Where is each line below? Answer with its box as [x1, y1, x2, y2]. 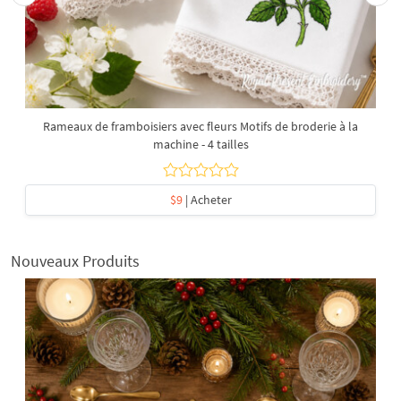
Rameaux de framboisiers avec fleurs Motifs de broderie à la [43, 117, 358, 134]
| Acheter [182, 191, 232, 208]
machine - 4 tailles [152, 135, 249, 152]
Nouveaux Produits [11, 250, 140, 271]
